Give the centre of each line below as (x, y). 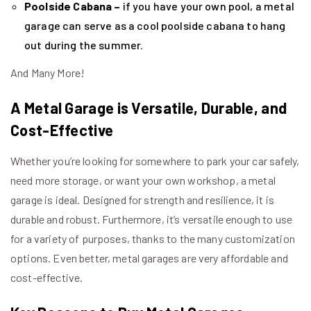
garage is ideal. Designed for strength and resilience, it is (142, 199)
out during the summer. (84, 45)
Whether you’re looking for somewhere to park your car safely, (155, 160)
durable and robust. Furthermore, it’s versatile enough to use (152, 219)
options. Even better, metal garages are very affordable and (149, 258)
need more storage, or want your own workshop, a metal (143, 180)
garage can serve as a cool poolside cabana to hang (155, 26)
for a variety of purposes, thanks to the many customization (153, 238)
